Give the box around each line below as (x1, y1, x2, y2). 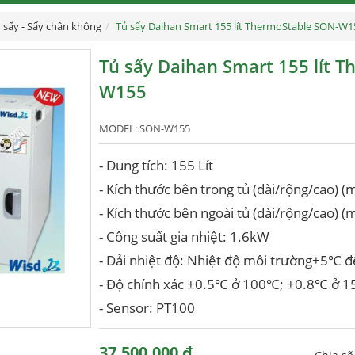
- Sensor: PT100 (98, 299, 195, 317)
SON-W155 (139, 122, 190, 136)
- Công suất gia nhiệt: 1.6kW (98, 227, 269, 246)
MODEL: (98, 122, 139, 136)
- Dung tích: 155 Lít (98, 156, 213, 174)
